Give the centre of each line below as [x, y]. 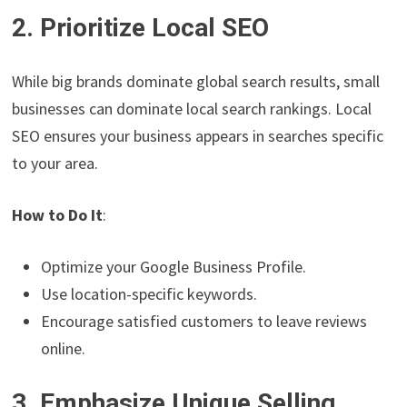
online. [64, 349]
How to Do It [58, 215]
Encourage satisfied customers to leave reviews [204, 322]
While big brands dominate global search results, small [196, 82]
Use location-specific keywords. [149, 294]
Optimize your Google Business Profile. [174, 267]
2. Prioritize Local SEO [141, 28]
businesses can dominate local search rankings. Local [192, 109]
